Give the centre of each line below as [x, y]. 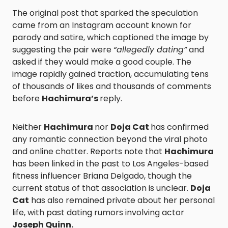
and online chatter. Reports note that [88, 151]
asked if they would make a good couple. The [102, 62]
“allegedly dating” [150, 50]
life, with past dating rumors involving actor [98, 212]
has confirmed [180, 127]
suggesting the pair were [63, 50]
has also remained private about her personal [122, 200]
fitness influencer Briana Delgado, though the [102, 176]
